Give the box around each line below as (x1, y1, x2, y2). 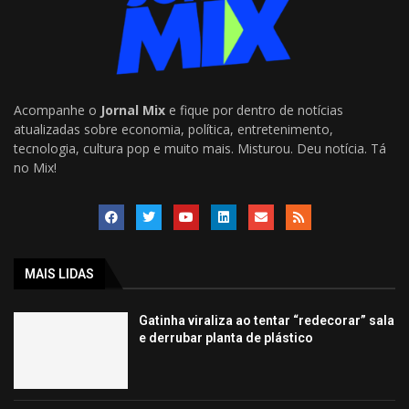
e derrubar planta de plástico (139, 330, 314, 346)
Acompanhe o (14, 101, 100, 120)
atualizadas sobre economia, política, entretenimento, (14, 121, 333, 139)
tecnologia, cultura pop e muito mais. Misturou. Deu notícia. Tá (14, 140, 386, 158)
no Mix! (14, 159, 57, 177)
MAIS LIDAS (25, 267, 94, 282)
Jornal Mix (100, 101, 165, 120)
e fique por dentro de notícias (165, 101, 343, 120)
